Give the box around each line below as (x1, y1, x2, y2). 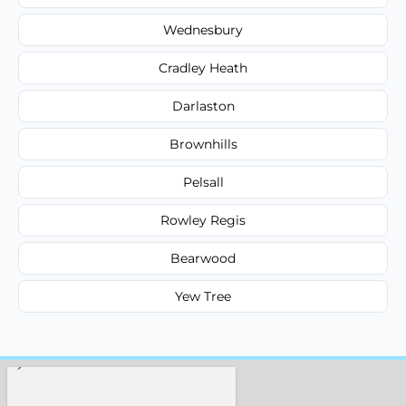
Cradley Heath (159, 59, 247, 76)
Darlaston (171, 97, 235, 114)
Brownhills (169, 135, 237, 152)
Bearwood (170, 249, 236, 266)
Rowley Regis (160, 211, 246, 228)
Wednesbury (163, 21, 243, 38)
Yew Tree (175, 287, 231, 304)
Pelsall (182, 173, 224, 190)
